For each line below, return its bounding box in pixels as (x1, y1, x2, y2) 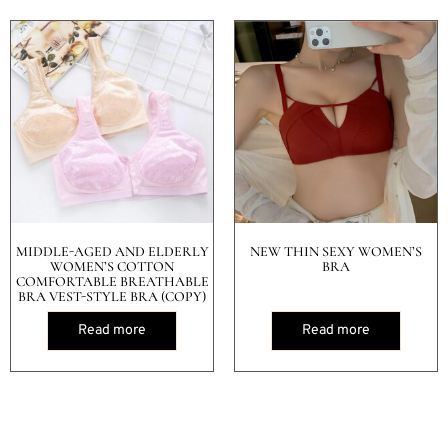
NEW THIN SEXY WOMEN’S (250, 243, 422, 261)
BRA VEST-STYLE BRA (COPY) (18, 288, 206, 306)
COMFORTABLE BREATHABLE (15, 273, 209, 291)
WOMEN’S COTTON (50, 258, 174, 276)
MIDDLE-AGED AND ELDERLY (15, 243, 209, 261)
